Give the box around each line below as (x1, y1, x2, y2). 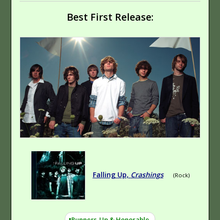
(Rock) (173, 171, 190, 179)
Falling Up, (92, 169, 131, 179)
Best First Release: (66, 10, 154, 24)
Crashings (130, 169, 164, 179)
